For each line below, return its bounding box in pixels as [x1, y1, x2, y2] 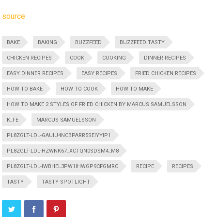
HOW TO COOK [61, 86, 98, 92]
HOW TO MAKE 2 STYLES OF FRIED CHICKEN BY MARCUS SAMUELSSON [7, 101, 187, 108]
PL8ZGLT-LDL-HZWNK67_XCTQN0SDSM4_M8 [7, 148, 119, 154]
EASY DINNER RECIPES [7, 70, 64, 77]
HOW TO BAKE [7, 86, 43, 92]
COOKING [102, 55, 126, 61]
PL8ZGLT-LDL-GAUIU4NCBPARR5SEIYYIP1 [7, 132, 111, 139]
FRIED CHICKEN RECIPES [135, 70, 197, 77]
